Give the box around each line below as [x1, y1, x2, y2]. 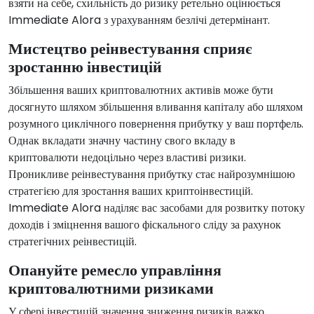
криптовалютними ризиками [8, 278, 214, 300]
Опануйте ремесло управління [8, 259, 221, 282]
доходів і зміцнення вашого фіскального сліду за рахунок [8, 217, 281, 233]
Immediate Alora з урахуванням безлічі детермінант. [8, 12, 270, 29]
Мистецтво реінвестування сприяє [8, 38, 252, 60]
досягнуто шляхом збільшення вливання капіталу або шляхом [8, 99, 303, 116]
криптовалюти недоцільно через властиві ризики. [8, 149, 246, 166]
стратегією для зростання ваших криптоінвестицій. [8, 183, 253, 200]
